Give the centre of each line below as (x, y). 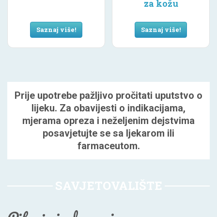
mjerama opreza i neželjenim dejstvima (108, 121)
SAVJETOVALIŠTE (108, 186)
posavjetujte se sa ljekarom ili (108, 133)
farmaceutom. (108, 146)
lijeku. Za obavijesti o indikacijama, (108, 108)
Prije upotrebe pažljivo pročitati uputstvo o (108, 96)
